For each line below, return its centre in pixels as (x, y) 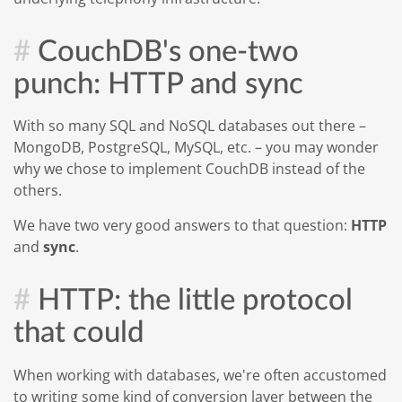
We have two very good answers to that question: (182, 225)
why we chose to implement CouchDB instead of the (189, 169)
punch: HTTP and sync (158, 83)
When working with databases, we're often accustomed (200, 375)
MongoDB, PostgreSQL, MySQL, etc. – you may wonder (196, 147)
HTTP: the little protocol (195, 300)
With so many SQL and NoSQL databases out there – (190, 126)
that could (79, 332)
